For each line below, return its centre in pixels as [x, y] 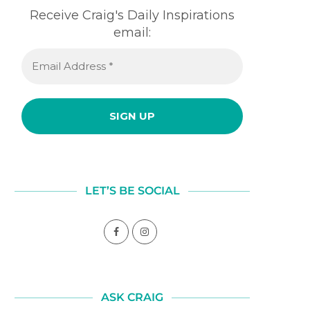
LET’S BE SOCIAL [132, 190]
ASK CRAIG [132, 297]
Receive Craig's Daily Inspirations [132, 15]
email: [132, 32]
